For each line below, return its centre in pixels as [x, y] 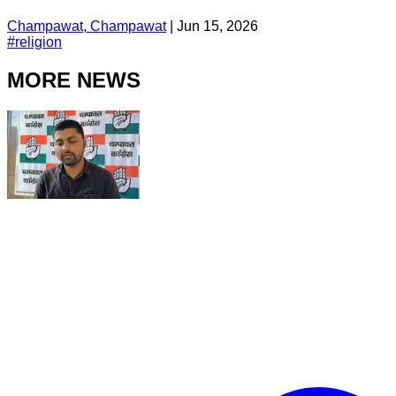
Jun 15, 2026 [217, 26]
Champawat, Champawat [87, 26]
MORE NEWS [74, 80]
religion [38, 42]
